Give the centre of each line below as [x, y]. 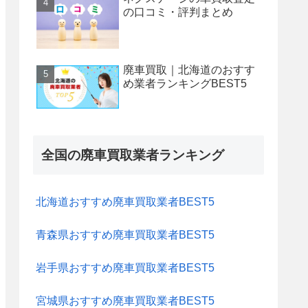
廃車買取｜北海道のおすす [189, 69]
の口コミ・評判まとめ [178, 12]
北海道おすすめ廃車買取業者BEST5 [125, 202]
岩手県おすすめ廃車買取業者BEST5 [125, 268]
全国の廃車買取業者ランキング [133, 155]
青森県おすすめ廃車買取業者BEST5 [125, 235]
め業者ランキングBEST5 [185, 83]
